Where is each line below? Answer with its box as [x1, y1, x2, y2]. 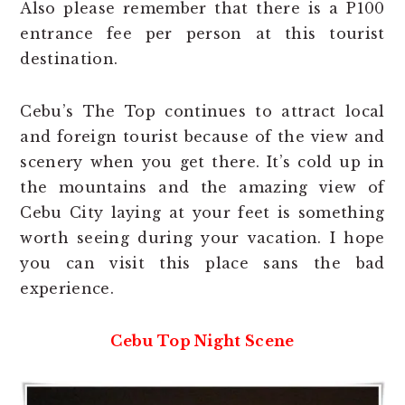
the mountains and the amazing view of [20, 178, 385, 197]
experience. [20, 279, 114, 298]
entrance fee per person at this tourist [20, 24, 385, 43]
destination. [20, 50, 118, 69]
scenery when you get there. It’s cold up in [20, 153, 385, 172]
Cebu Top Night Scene [110, 332, 295, 351]
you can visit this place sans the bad [20, 254, 385, 273]
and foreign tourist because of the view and [20, 127, 385, 146]
